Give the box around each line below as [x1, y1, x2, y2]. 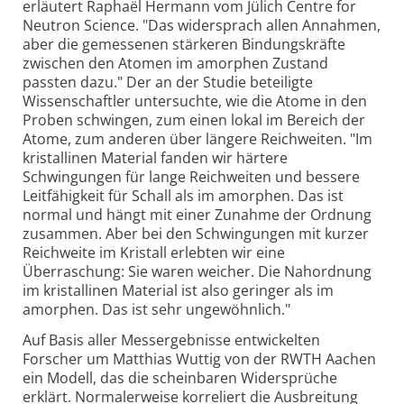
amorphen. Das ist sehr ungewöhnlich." [23, 298, 290, 319]
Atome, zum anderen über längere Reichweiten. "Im [23, 128, 372, 149]
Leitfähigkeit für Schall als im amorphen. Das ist [23, 185, 344, 206]
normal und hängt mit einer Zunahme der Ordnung [23, 204, 372, 225]
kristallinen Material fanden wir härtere [23, 147, 288, 168]
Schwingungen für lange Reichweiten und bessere [23, 166, 360, 187]
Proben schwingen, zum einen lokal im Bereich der [23, 109, 365, 130]
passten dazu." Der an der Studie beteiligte [23, 71, 313, 92]
